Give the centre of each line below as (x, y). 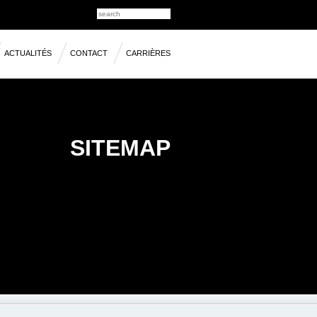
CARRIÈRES (148, 53)
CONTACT (89, 53)
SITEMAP (120, 148)
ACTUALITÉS (28, 53)
